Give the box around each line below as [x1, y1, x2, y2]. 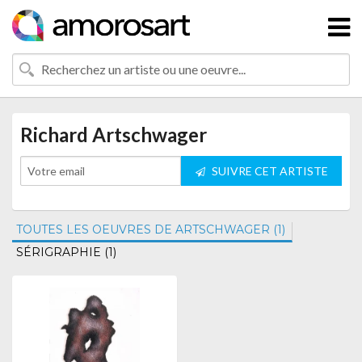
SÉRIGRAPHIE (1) [16, 245, 116, 259]
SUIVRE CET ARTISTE [208, 164, 328, 178]
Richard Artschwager [20, 123, 207, 146]
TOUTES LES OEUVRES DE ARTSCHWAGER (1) [16, 222, 285, 237]
